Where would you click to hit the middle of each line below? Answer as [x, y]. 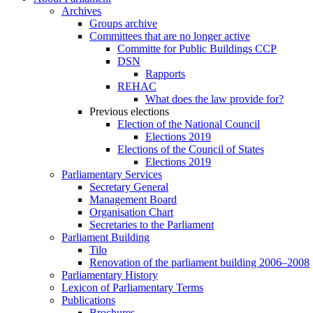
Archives [81, 11]
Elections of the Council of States [191, 150]
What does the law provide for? [214, 99]
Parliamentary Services [112, 175]
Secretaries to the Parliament [152, 225]
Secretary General [129, 187]
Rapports [165, 74]
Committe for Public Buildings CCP [197, 49]
